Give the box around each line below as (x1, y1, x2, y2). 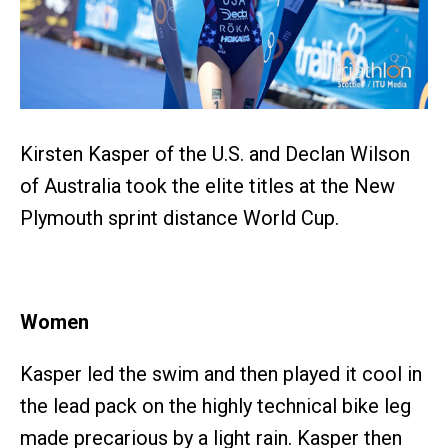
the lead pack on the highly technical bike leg (20, 393, 411, 418)
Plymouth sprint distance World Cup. (20, 205, 339, 230)
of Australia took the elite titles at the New (20, 173, 395, 198)
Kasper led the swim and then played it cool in (20, 361, 422, 386)
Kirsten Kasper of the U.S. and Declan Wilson (20, 141, 410, 166)
